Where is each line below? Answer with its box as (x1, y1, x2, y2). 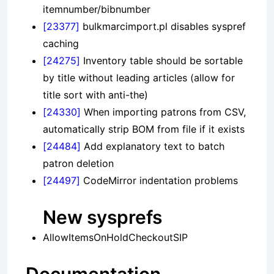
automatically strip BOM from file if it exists (43, 123, 245, 136)
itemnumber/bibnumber (43, 3, 150, 16)
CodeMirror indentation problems (80, 174, 238, 187)
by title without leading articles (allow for (43, 72, 235, 84)
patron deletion (43, 157, 114, 170)
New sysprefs (43, 206, 162, 229)
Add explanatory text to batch (81, 140, 224, 153)
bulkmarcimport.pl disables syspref (80, 20, 246, 33)
